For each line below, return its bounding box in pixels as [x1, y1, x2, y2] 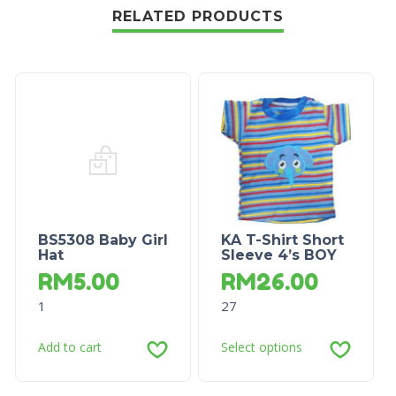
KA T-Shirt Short [220, 232, 344, 249]
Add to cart [37, 339, 102, 356]
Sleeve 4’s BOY [220, 247, 337, 264]
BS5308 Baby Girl [37, 232, 168, 249]
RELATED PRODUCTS [112, 8, 284, 26]
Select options [220, 339, 302, 356]
